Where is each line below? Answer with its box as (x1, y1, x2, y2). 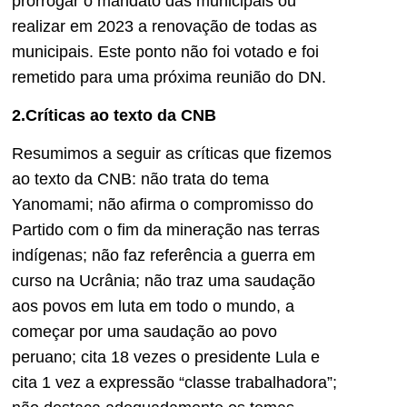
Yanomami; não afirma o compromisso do (12, 195, 313, 214)
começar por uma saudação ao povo (12, 323, 277, 342)
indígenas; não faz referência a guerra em (12, 246, 315, 265)
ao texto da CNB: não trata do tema (12, 170, 269, 189)
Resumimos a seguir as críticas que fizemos (12, 144, 332, 164)
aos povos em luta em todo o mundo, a (12, 297, 294, 316)
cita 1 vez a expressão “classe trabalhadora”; (12, 373, 337, 392)
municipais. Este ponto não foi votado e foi (12, 42, 319, 61)
